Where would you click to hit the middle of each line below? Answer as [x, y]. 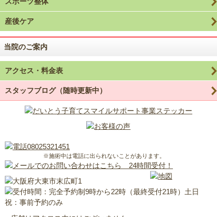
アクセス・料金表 [34, 70]
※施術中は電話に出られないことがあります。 [104, 156]
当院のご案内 [26, 46]
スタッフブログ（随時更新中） [56, 90]
